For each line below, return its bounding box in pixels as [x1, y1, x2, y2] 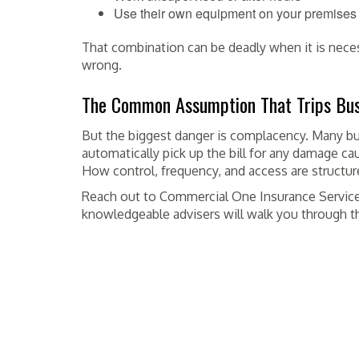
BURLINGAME [216, 262, 272, 279]
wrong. [82, 57, 122, 73]
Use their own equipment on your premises [114, 4, 357, 22]
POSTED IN [82, 262, 129, 279]
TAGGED [179, 262, 216, 279]
